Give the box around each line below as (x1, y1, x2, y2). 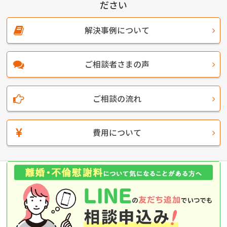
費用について (92, 126, 141, 138)
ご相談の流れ (92, 92, 141, 104)
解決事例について (84, 24, 149, 36)
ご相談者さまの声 (84, 58, 149, 70)
